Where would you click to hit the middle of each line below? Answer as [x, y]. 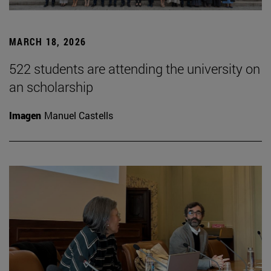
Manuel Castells [79, 115]
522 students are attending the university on [135, 68]
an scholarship [51, 87]
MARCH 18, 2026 [48, 41]
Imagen [25, 115]
